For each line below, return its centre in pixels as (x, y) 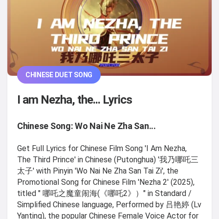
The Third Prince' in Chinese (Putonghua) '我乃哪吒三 (108, 159)
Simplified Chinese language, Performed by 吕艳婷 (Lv (109, 204)
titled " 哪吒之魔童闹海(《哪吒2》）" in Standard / (104, 193)
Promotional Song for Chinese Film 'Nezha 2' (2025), (106, 182)
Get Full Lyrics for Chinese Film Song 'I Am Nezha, (102, 148)
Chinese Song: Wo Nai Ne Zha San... (87, 126)
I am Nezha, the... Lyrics (75, 99)
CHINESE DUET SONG (59, 75)
